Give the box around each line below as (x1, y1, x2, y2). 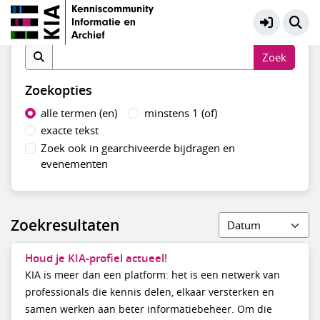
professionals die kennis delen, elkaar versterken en (24, 285, 274, 299)
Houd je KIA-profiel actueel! (24, 250, 167, 266)
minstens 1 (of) (144, 106, 217, 120)
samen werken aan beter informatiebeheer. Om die (24, 302, 272, 316)
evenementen (41, 156, 109, 171)
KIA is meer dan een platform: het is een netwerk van (24, 268, 280, 281)
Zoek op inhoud (24, 23, 106, 39)
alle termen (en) (41, 106, 118, 120)
